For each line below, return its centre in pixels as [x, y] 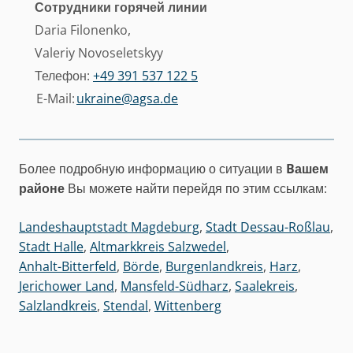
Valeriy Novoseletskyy [99, 53]
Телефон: [64, 76]
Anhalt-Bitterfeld [68, 266]
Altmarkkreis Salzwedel [158, 247]
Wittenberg [188, 306]
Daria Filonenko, [83, 30]
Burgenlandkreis [214, 266]
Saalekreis [265, 286]
